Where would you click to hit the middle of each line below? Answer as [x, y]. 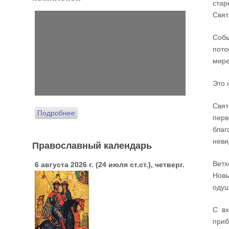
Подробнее [56, 113]
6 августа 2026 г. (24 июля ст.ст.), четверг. [110, 164]
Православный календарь [92, 145]
